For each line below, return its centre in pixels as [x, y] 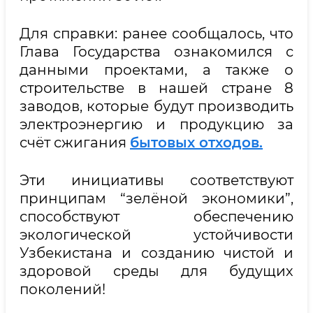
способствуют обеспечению [156, 217]
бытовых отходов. [196, 143]
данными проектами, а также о [156, 70]
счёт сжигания [75, 143]
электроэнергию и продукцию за [156, 124]
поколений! [63, 289]
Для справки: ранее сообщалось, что [156, 34]
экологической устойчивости [156, 235]
